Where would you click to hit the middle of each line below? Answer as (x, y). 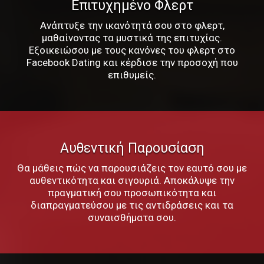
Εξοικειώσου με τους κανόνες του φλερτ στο (132, 50)
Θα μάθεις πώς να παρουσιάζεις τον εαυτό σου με (132, 168)
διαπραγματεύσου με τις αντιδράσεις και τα (132, 205)
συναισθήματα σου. (132, 217)
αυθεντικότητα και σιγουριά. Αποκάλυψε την (132, 180)
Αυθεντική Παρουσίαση (132, 148)
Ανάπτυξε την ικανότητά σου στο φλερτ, (132, 25)
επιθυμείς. (132, 75)
